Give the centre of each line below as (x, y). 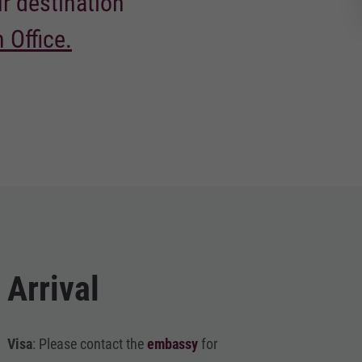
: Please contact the (90, 344)
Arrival (54, 289)
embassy (175, 344)
